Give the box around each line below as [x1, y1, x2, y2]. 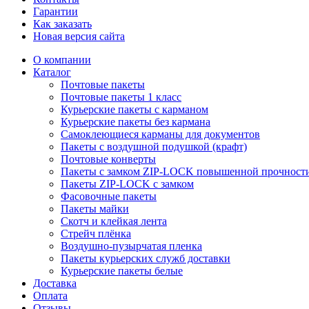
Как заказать [33, 18, 92, 30]
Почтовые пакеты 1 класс [61, 91, 181, 103]
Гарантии [33, 6, 78, 17]
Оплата [33, 290, 68, 301]
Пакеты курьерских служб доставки [61, 252, 230, 264]
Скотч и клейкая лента [61, 215, 167, 227]
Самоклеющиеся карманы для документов [61, 128, 260, 140]
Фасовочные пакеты [61, 190, 157, 202]
